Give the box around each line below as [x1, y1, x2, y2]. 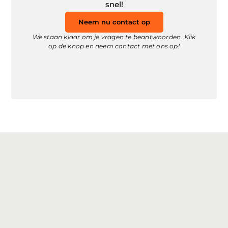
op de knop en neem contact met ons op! [48, 42, 180, 50]
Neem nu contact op [78, 18, 150, 26]
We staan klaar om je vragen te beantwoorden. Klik [32, 33, 196, 41]
